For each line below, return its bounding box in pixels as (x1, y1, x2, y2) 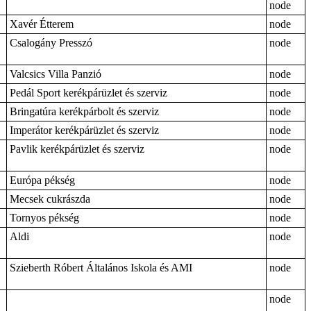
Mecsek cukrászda (10, 193, 90, 205)
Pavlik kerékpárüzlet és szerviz (10, 143, 144, 155)
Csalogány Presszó (10, 37, 92, 49)
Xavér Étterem (10, 18, 74, 30)
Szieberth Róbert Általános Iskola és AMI (10, 262, 192, 274)
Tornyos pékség (10, 212, 79, 224)
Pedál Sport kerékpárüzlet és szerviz (10, 87, 167, 99)
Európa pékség (10, 174, 75, 186)
